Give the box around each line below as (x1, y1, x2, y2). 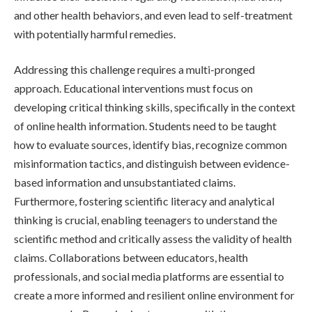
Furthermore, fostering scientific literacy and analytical (14, 194, 274, 208)
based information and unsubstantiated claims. (14, 175, 235, 189)
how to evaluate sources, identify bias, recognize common (14, 138, 287, 152)
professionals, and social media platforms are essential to (14, 270, 284, 283)
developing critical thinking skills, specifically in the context (14, 100, 295, 114)
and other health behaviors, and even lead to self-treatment (14, 8, 292, 22)
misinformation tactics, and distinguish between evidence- (14, 157, 290, 171)
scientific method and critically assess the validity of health (14, 232, 292, 246)
